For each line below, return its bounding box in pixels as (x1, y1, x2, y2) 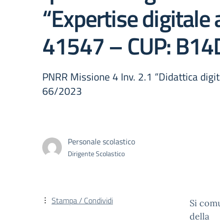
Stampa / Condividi (52, 194, 113, 206)
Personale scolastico (68, 135, 135, 147)
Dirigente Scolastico (68, 148, 125, 159)
